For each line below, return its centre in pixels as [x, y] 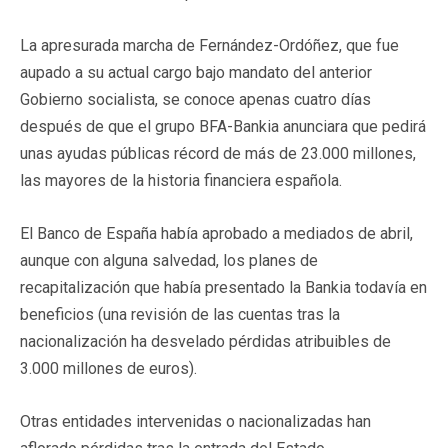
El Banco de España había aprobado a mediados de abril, [216, 233]
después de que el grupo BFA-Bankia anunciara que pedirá [223, 126]
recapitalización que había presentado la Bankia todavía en [223, 287]
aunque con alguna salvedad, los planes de [169, 260]
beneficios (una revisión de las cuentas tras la [180, 314]
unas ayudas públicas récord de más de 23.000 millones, [218, 153]
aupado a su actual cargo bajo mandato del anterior [196, 72]
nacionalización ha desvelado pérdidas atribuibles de [205, 341]
